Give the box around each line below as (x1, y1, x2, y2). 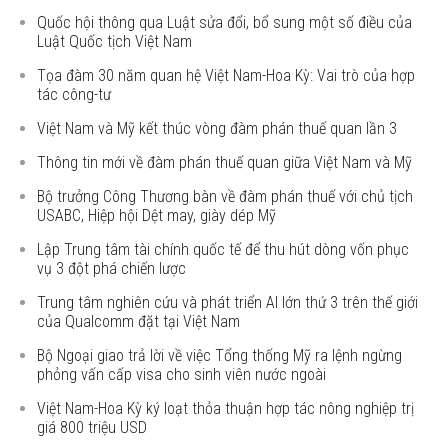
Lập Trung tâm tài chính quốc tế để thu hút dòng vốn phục (37, 240, 410, 259)
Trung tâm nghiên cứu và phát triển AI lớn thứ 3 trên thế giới (37, 293, 419, 312)
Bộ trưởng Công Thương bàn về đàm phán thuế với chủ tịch (37, 187, 414, 206)
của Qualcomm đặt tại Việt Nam (37, 312, 241, 331)
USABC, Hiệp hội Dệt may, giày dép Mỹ (37, 206, 277, 225)
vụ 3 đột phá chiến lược (37, 259, 187, 278)
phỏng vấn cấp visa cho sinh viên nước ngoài (37, 365, 327, 384)
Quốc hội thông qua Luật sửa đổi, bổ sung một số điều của (37, 13, 413, 32)
